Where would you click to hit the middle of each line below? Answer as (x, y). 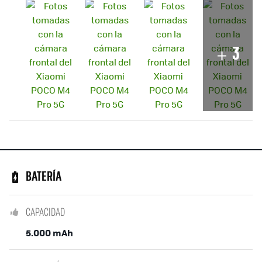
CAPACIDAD (45, 211)
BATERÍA (44, 177)
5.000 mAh (49, 232)
